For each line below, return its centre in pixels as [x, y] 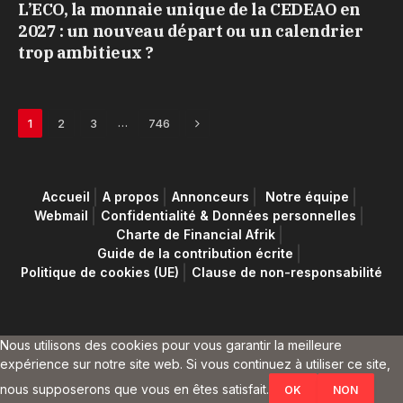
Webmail [61, 216]
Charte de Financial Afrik [195, 235]
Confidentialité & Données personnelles [228, 216]
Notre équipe [305, 197]
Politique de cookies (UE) [100, 273]
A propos [130, 197]
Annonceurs [210, 197]
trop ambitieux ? [86, 53]
